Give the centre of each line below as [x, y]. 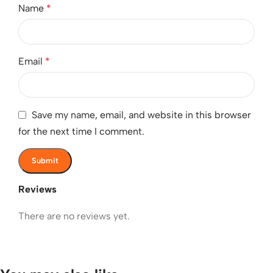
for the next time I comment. [81, 131]
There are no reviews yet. [74, 216]
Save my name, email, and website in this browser [141, 115]
